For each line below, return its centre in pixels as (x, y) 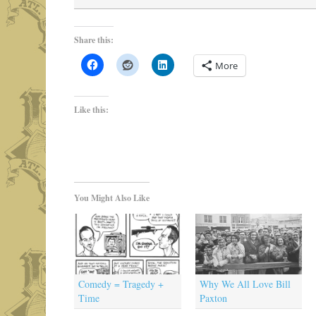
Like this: (91, 109)
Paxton (213, 298)
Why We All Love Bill (245, 284)
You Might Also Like (111, 197)
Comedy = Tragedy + (121, 284)
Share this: (93, 39)
